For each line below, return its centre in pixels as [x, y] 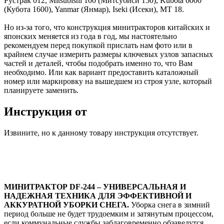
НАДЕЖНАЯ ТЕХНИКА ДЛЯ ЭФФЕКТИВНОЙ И [98, 196]
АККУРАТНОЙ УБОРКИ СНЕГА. [66, 205]
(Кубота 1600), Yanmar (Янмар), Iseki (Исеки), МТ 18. [94, 9]
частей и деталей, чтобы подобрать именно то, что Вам [98, 63]
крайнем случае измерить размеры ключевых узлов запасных [108, 54]
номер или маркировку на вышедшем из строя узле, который [108, 81]
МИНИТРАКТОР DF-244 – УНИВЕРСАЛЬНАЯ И [95, 187]
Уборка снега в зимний [169, 205]
